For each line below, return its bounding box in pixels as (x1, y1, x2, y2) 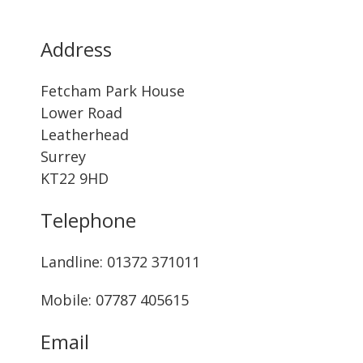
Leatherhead (41, 125, 129, 144)
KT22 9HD (41, 169, 109, 188)
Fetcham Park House (41, 81, 185, 100)
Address (41, 36, 112, 62)
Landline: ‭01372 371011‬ (41, 252, 200, 271)
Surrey (41, 147, 86, 166)
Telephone (41, 207, 136, 233)
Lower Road (41, 103, 122, 122)
